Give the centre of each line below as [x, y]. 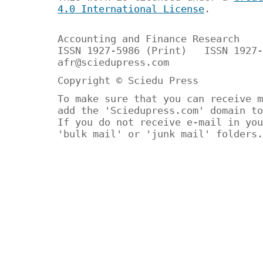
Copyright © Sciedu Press [128, 81]
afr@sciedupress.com [113, 62]
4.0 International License [131, 9]
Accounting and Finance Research [149, 38]
